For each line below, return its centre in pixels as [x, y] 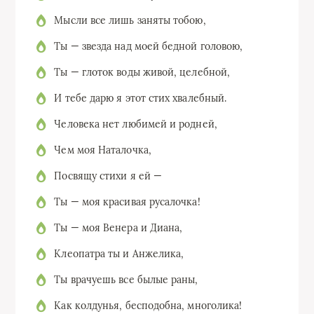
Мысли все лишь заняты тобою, [130, 21]
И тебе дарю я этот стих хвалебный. [141, 98]
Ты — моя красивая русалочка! [127, 202]
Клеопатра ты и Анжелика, [119, 254]
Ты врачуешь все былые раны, [126, 280]
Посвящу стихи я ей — [108, 176]
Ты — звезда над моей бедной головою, [149, 47]
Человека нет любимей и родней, [136, 124]
